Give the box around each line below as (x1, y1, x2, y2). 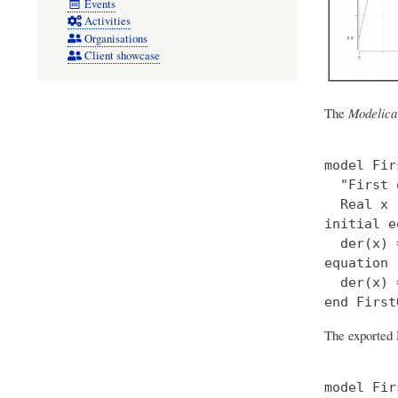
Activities (84, 13, 131, 29)
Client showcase (84, 48, 160, 64)
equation (323, 254, 388, 271)
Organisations (84, 30, 147, 46)
